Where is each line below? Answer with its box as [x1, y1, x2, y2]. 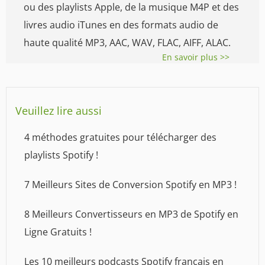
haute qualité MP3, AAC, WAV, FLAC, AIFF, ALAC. [24, 36, 231, 50]
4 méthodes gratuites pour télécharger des [24, 131, 216, 144]
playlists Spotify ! [24, 148, 98, 162]
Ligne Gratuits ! [24, 225, 92, 239]
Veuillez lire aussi [15, 104, 102, 118]
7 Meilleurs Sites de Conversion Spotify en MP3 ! [24, 178, 237, 192]
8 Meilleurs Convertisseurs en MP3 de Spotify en [24, 208, 238, 221]
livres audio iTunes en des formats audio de [24, 18, 218, 32]
